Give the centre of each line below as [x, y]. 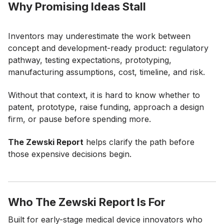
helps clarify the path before [139, 142]
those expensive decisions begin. [70, 154]
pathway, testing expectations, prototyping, [90, 60]
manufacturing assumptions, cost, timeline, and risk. [106, 72]
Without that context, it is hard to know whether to [104, 95]
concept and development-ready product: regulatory [108, 48]
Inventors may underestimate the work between [99, 36]
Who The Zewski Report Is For [87, 202]
